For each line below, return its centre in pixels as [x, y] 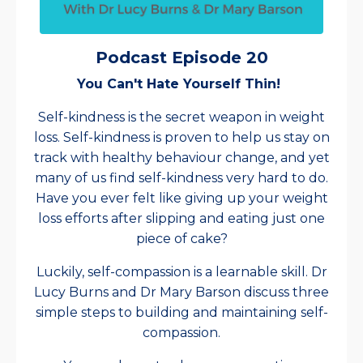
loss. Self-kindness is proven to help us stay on [181, 138]
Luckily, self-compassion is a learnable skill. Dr [181, 272]
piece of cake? [181, 239]
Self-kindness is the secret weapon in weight [181, 117]
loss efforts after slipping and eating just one [181, 219]
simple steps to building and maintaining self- [181, 313]
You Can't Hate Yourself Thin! [178, 84]
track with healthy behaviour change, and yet [181, 158]
